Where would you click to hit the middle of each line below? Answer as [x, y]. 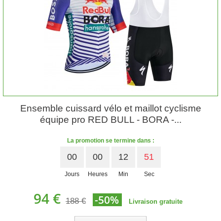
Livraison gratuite [156, 202]
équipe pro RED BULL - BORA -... [110, 120]
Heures [98, 174]
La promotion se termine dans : [110, 141]
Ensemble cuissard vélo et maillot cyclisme [110, 108]
